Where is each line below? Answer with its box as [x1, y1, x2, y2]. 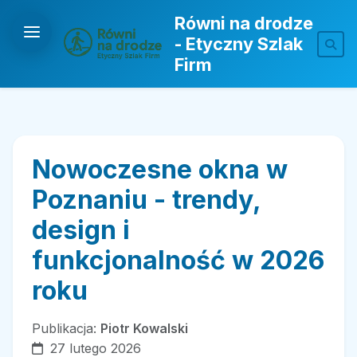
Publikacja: [32, 320, 100, 336]
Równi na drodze [174, 13, 313, 33]
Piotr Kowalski [100, 320, 188, 336]
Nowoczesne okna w [32, 154, 288, 185]
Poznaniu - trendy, [32, 184, 261, 215]
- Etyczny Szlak [174, 33, 303, 54]
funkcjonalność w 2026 [32, 245, 324, 276]
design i [32, 214, 130, 245]
